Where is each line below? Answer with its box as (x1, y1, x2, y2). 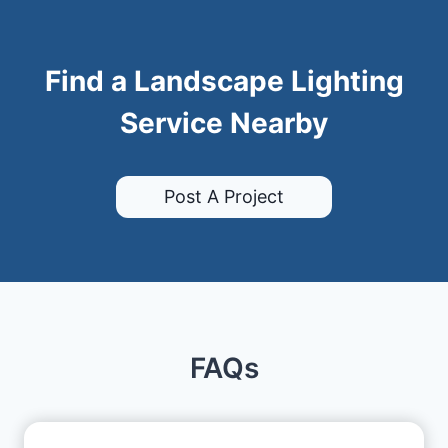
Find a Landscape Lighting (44, 63, 404, 98)
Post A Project (164, 186, 284, 208)
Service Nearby (120, 105, 328, 140)
